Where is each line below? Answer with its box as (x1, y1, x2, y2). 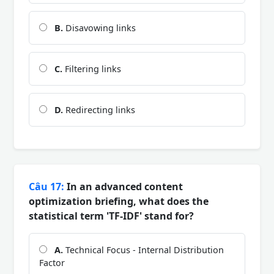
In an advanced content (64, 179, 183, 193)
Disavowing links (63, 21, 136, 34)
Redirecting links (63, 103, 135, 116)
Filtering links (62, 62, 121, 75)
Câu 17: (29, 179, 64, 193)
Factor (39, 256, 65, 268)
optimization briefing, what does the (29, 194, 209, 208)
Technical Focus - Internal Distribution (63, 243, 224, 256)
